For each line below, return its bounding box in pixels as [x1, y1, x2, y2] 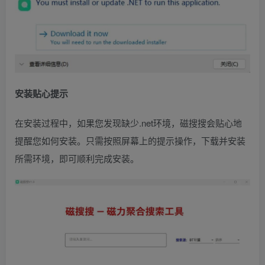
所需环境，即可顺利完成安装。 [15, 151, 139, 164]
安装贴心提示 [15, 86, 68, 100]
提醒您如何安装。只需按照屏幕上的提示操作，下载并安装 [15, 134, 245, 147]
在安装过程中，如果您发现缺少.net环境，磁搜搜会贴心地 [15, 116, 242, 129]
